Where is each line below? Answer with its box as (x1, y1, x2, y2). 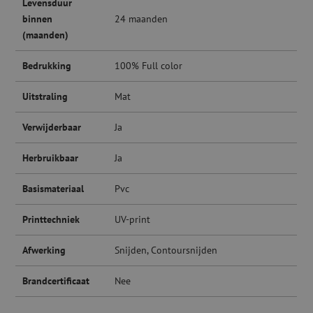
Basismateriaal (22, 182, 85, 196)
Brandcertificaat (22, 275, 90, 288)
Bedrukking (22, 59, 72, 73)
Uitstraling (22, 90, 68, 103)
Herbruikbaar (22, 152, 79, 165)
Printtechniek (22, 213, 80, 226)
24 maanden (115, 13, 168, 26)
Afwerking (22, 244, 66, 257)
